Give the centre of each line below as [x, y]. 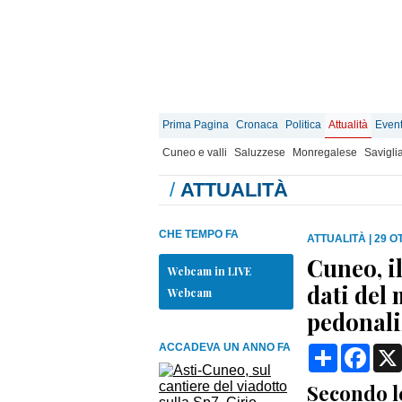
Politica [303, 125]
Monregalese [325, 153]
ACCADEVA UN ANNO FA [225, 347]
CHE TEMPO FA [199, 234]
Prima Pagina [196, 125]
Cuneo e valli [195, 153]
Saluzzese [260, 153]
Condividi [368, 350]
